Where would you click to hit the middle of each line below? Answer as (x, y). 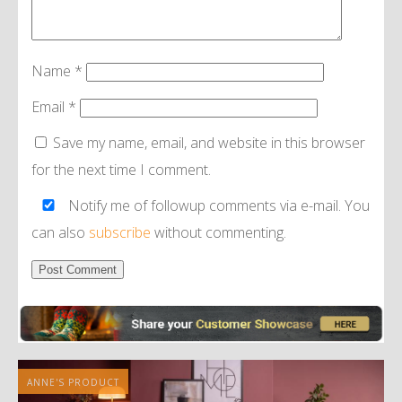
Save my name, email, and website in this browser (209, 142)
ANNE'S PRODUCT (73, 382)
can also (60, 232)
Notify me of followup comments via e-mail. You (217, 205)
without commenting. (218, 232)
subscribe (120, 232)
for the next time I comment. (121, 169)
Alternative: (56, 297)
